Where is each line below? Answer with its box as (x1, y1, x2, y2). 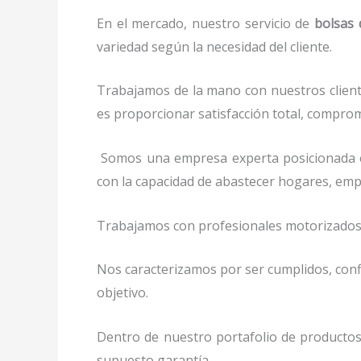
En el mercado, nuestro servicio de (97, 14, 314, 32)
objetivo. (97, 284, 161, 302)
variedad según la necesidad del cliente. (97, 37, 332, 56)
